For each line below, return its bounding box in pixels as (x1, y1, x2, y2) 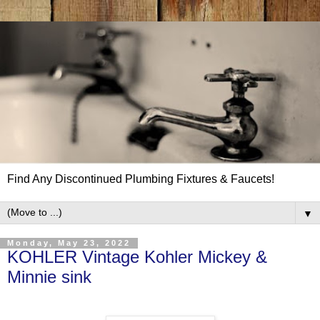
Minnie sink (7, 267, 91, 287)
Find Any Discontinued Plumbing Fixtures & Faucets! (7, 173, 274, 186)
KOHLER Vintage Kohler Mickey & (7, 247, 267, 267)
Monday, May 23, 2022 (7, 239, 131, 248)
